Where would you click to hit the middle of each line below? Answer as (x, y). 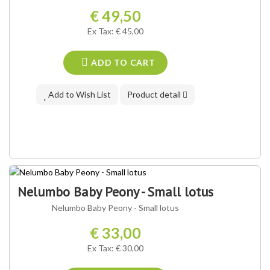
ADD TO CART (122, 63)
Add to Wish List (79, 95)
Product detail (155, 95)
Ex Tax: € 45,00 (116, 31)
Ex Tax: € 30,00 (116, 248)
